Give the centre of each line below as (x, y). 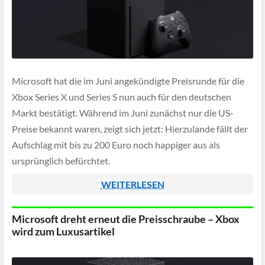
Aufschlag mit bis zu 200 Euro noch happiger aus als (116, 145)
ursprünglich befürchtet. (61, 161)
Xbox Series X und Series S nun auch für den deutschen (122, 97)
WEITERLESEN (132, 184)
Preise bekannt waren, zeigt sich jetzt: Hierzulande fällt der (130, 129)
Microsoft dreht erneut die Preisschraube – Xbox (126, 219)
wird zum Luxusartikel (63, 231)
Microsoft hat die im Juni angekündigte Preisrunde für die (128, 81)
